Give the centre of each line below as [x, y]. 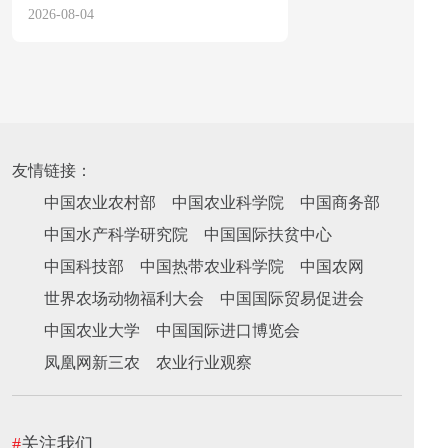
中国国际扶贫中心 [268, 234]
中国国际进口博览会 [228, 330]
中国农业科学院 [228, 202]
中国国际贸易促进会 [292, 298]
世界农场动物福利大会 [124, 298]
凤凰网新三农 [92, 362]
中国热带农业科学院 [212, 266]
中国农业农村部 [100, 202]
